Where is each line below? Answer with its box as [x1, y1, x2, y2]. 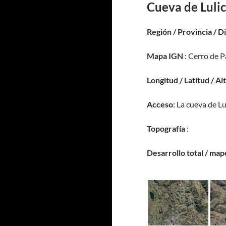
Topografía [147, 124, 185, 133]
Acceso [147, 99, 173, 109]
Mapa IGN [147, 51, 183, 61]
